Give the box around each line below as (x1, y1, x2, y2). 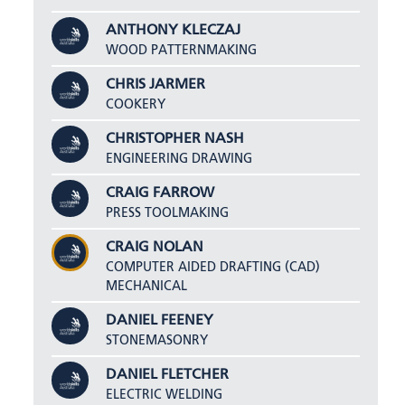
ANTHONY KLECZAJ (106, 23, 241, 38)
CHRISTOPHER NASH (106, 131, 245, 146)
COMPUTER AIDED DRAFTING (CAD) (106, 260, 321, 274)
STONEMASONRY (106, 334, 209, 347)
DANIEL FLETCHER (106, 367, 230, 382)
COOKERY (106, 98, 166, 111)
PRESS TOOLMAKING (106, 206, 230, 220)
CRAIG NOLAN (106, 240, 204, 255)
